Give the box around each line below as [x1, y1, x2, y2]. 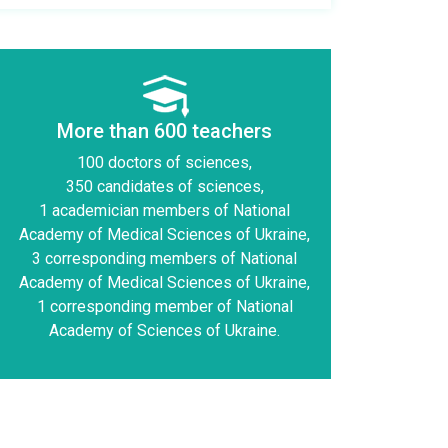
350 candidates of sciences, [65, 177, 264, 197]
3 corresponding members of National [32, 249, 297, 269]
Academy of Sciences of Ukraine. [49, 321, 280, 341]
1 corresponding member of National [36, 297, 293, 317]
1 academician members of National [39, 201, 290, 221]
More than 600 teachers [57, 119, 272, 144]
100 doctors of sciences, [77, 153, 252, 173]
